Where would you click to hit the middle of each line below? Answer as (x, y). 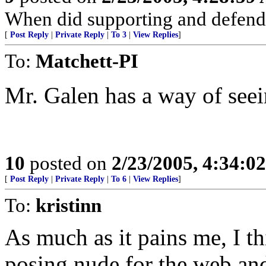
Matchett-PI (87, 61)
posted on (68, 163)
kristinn (69, 205)
